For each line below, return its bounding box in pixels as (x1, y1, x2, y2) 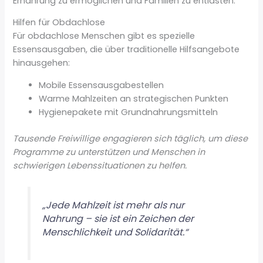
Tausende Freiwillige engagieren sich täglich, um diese (13, 132, 248, 144)
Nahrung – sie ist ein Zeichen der (42, 211, 194, 225)
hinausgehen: (13, 57, 70, 69)
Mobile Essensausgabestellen (39, 79, 164, 91)
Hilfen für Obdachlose (13, 16, 106, 29)
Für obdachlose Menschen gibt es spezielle (13, 30, 195, 42)
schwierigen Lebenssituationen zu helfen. (13, 159, 187, 171)
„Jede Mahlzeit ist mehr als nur (42, 198, 184, 212)
